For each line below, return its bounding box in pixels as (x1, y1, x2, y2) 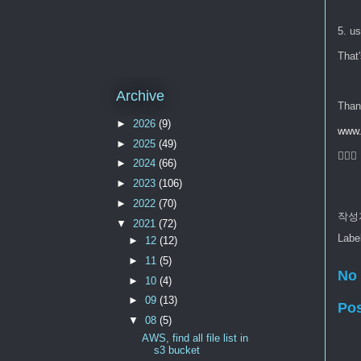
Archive (115, 88, 164, 105)
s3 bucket (153, 343, 200, 356)
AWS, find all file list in (141, 331, 248, 344)
